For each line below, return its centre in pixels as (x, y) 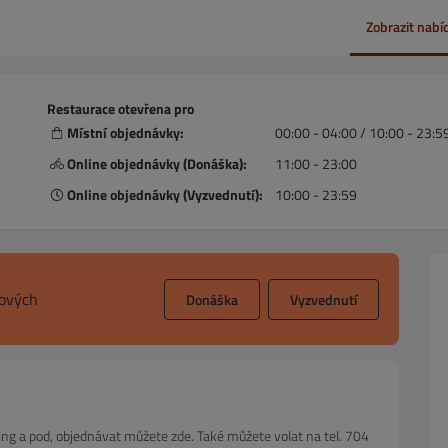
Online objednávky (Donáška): (157, 163)
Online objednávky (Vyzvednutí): (165, 194)
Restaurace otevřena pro (120, 108)
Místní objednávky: (125, 132)
